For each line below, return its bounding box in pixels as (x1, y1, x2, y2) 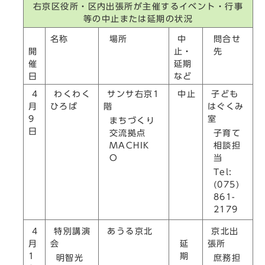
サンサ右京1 (104, 89, 160, 98)
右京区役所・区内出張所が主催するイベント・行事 (33, 2, 244, 11)
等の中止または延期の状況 (83, 14, 193, 23)
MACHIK (109, 140, 150, 150)
